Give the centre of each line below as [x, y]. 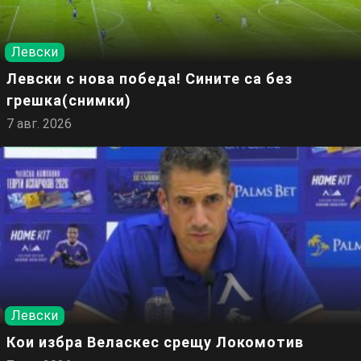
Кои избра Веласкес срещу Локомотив [155, 342]
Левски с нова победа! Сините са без [149, 78]
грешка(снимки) [69, 100]
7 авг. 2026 [39, 123]
